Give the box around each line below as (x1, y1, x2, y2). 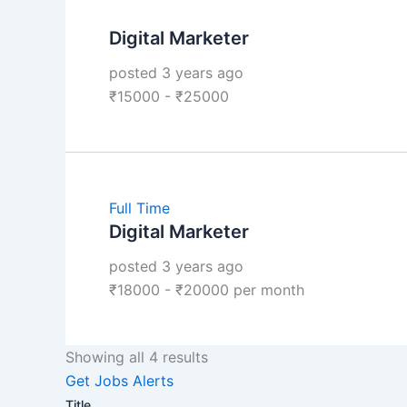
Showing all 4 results (65, 347, 208, 366)
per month (229, 280, 304, 299)
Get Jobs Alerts (65, 371, 174, 390)
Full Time (109, 198, 170, 217)
